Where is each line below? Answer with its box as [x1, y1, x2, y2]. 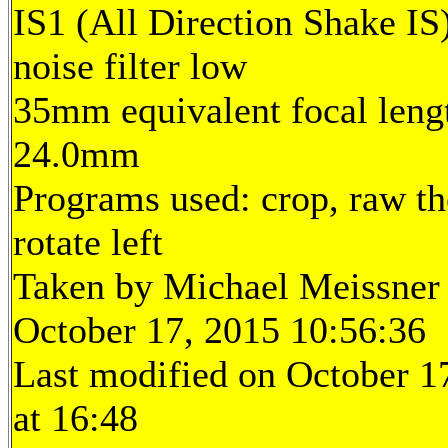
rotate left [13, 221, 163, 264]
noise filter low [13, 45, 247, 88]
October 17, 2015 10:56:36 [13, 309, 426, 352]
